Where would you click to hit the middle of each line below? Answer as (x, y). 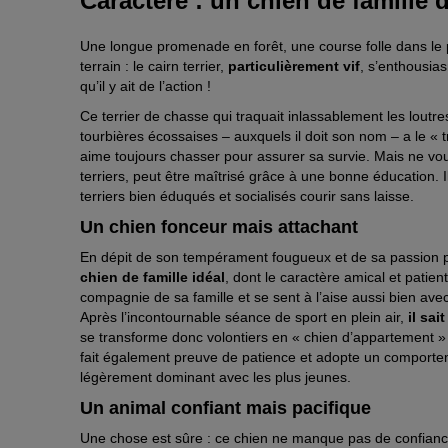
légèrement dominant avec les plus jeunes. (215, 377)
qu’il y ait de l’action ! (145, 86)
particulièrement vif (292, 66)
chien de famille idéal (152, 277)
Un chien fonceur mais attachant (219, 227)
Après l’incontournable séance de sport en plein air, (244, 317)
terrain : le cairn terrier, (152, 66)
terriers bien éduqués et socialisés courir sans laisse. (247, 196)
